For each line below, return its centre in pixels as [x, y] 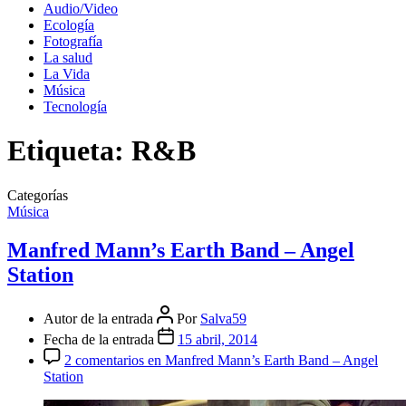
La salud [68, 58]
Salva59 [223, 318]
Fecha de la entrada [101, 339]
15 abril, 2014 [217, 339]
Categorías [38, 195]
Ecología [69, 25]
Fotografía [73, 41]
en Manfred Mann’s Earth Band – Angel [261, 360]
